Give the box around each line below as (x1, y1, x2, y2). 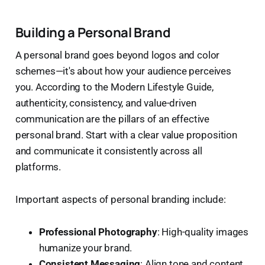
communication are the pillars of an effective (15, 112, 210, 125)
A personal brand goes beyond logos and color (15, 49, 220, 61)
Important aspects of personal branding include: (15, 193, 226, 205)
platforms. (15, 160, 62, 173)
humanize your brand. (38, 241, 132, 254)
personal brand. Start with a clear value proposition (15, 128, 237, 141)
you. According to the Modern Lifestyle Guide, (15, 80, 214, 93)
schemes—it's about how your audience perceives (15, 64, 231, 77)
